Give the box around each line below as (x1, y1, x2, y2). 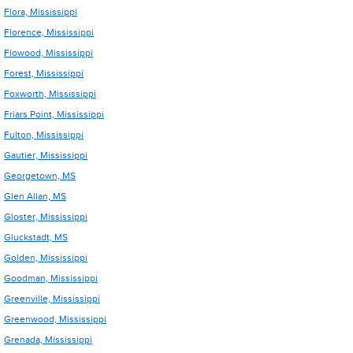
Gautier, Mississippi (4, 150, 87, 161)
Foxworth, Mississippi (4, 88, 96, 99)
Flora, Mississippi (4, 6, 77, 17)
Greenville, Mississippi (4, 293, 100, 304)
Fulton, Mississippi (4, 129, 84, 140)
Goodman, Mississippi (4, 273, 98, 284)
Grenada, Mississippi (4, 334, 92, 345)
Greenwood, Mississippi (4, 314, 106, 325)
